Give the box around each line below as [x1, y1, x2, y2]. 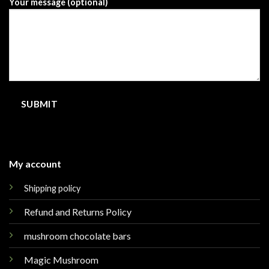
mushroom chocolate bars [23, 229, 131, 241]
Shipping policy [23, 183, 80, 193]
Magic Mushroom [23, 253, 98, 265]
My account [8, 157, 61, 169]
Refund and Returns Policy [23, 205, 131, 217]
